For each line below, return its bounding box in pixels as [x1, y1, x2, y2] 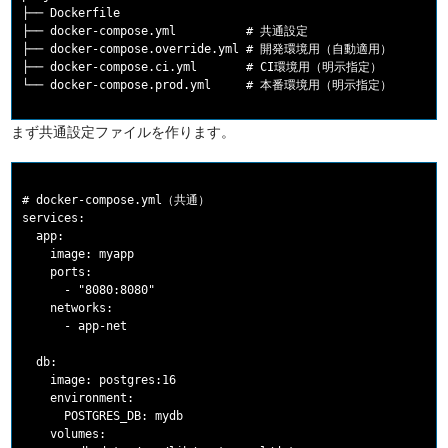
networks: [22, 301, 114, 316]
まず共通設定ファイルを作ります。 [11, 120, 236, 142]
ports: [22, 265, 93, 280]
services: [22, 211, 86, 226]
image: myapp [22, 247, 135, 262]
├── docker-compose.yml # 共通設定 [22, 24, 309, 39]
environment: [22, 391, 135, 406]
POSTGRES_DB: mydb [22, 409, 184, 424]
